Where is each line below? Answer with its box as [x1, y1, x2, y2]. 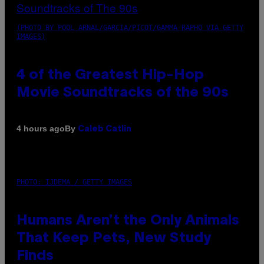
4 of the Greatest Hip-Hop [16, 68, 204, 82]
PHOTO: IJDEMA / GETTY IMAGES [16, 177, 132, 186]
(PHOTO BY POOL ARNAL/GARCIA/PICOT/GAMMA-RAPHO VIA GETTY [16, 23, 243, 32]
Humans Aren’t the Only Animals [16, 214, 239, 227]
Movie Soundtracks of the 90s [16, 86, 229, 100]
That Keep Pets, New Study [16, 232, 211, 245]
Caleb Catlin [78, 125, 131, 133]
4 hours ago [16, 124, 65, 134]
